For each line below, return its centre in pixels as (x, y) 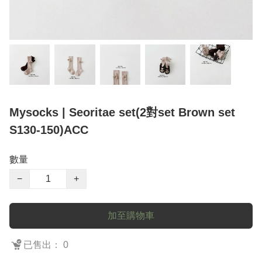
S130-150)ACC (49, 130)
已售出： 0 (46, 245)
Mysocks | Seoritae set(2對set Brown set (122, 113)
